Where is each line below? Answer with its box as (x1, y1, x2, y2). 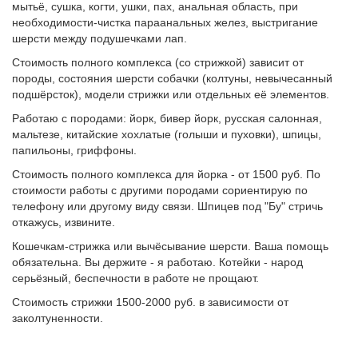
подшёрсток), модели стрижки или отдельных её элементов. (12, 88, 329, 101)
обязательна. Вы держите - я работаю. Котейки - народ (12, 256, 303, 268)
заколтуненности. (12, 312, 103, 324)
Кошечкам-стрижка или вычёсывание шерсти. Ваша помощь (12, 240, 328, 253)
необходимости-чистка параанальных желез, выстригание (12, 16, 318, 29)
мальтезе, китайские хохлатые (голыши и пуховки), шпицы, (12, 128, 321, 141)
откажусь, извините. (12, 216, 115, 229)
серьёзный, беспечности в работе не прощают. (12, 272, 259, 284)
